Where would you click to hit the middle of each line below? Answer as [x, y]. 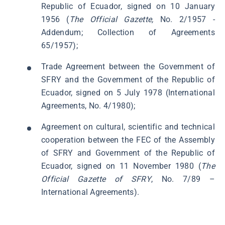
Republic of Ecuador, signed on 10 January [128, 6]
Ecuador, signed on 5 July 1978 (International [128, 93]
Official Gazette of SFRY [96, 179]
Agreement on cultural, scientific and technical [128, 127]
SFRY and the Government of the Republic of [128, 80]
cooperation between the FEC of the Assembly [128, 140]
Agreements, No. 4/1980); [88, 106]
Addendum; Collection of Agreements [128, 32]
